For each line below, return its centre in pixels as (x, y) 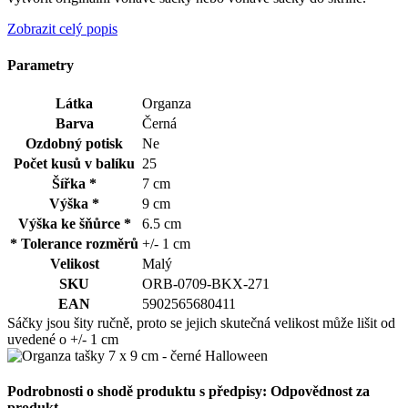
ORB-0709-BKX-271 (206, 283)
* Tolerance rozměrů (74, 243)
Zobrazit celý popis (62, 29)
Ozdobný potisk (74, 143)
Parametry (41, 65)
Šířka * (74, 183)
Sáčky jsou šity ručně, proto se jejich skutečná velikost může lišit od (201, 322)
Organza (167, 103)
